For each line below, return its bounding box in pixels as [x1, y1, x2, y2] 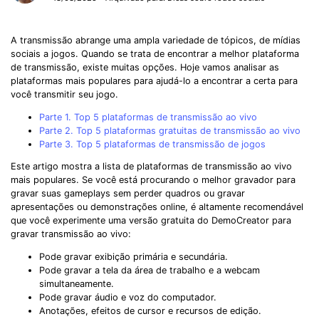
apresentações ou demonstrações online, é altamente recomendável [11, 202, 303, 213]
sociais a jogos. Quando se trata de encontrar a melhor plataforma [11, 48, 299, 59]
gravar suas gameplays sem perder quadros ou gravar [11, 188, 245, 199]
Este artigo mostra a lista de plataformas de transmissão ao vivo [11, 161, 292, 172]
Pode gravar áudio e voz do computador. [39, 292, 216, 303]
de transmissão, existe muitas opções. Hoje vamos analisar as [11, 61, 279, 73]
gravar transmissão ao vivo [11, 229, 128, 240]
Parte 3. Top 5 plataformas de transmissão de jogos [39, 138, 266, 150]
